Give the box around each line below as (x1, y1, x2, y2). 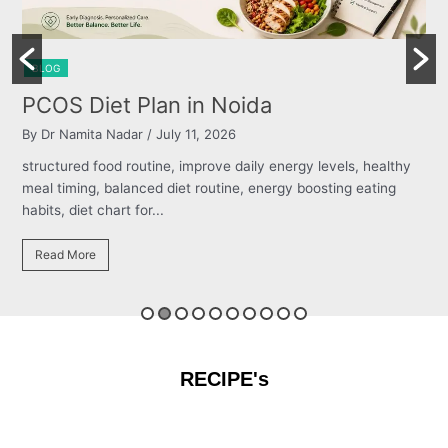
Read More (93, 249, 155, 265)
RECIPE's (179, 367, 269, 390)
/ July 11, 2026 (201, 128, 295, 145)
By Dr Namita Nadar (80, 128, 202, 145)
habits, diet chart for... (80, 204, 223, 221)
